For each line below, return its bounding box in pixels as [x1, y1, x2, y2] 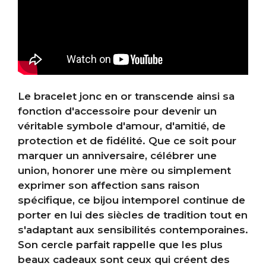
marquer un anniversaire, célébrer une [18, 150, 217, 162]
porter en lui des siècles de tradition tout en [18, 209, 248, 221]
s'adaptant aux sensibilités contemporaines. [18, 224, 248, 236]
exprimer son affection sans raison [18, 179, 199, 192]
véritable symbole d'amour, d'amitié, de [18, 120, 226, 132]
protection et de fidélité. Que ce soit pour [18, 135, 236, 147]
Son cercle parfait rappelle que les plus [18, 239, 223, 251]
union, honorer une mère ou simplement [18, 164, 231, 177]
